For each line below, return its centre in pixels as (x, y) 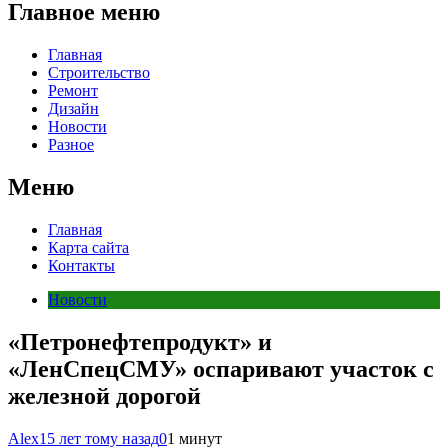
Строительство (99, 72)
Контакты (81, 265)
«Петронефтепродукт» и (140, 341)
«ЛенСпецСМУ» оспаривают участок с (221, 368)
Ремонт (73, 90)
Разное (71, 144)
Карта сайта (88, 247)
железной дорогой (104, 395)
